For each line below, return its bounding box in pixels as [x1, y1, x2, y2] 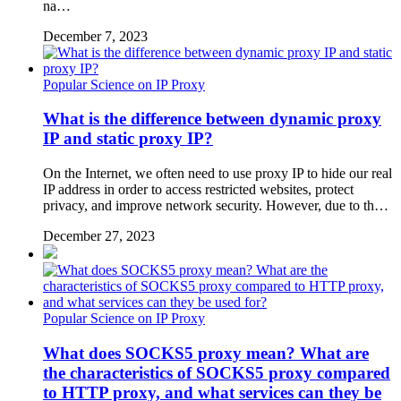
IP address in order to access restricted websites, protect [43, 182, 354, 198]
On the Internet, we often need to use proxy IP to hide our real [43, 166, 392, 182]
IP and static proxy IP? [43, 129, 213, 149]
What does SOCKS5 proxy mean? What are [43, 343, 369, 363]
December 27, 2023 [43, 228, 155, 244]
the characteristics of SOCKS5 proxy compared [43, 363, 390, 382]
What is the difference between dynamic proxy [43, 109, 381, 129]
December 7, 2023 [43, 28, 148, 44]
